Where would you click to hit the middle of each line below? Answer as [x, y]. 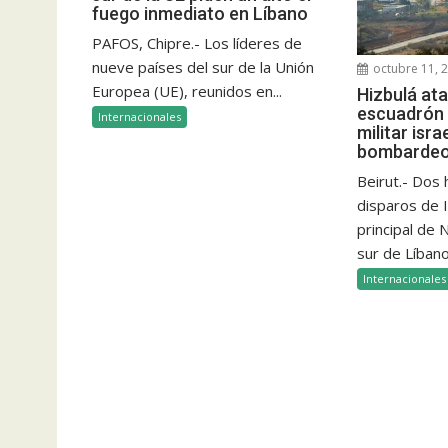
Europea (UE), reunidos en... [187, 90]
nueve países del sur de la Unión [203, 66]
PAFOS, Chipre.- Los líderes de [197, 42]
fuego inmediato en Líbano [200, 13]
